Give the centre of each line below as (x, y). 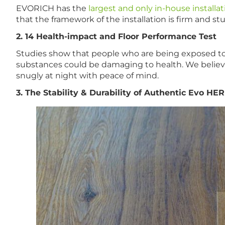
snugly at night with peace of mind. (87, 76)
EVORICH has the (52, 9)
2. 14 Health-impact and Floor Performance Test (116, 37)
